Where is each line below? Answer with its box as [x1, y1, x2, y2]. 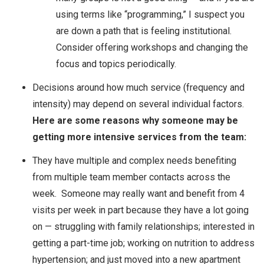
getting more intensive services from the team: [32, 131, 246, 143]
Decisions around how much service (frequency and [32, 81, 245, 93]
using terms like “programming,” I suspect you [56, 8, 245, 20]
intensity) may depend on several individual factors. [32, 98, 246, 110]
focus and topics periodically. [56, 58, 176, 70]
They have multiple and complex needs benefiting [32, 154, 236, 166]
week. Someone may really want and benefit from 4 [32, 187, 245, 199]
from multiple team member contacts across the [32, 171, 230, 183]
